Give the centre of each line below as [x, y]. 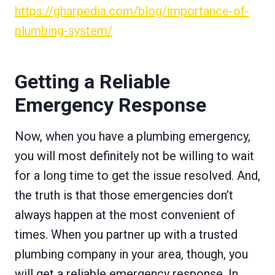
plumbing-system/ [64, 31]
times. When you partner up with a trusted [126, 235]
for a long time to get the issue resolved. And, [137, 176]
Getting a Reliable [92, 82]
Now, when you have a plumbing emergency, [133, 137]
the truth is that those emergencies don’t [124, 196]
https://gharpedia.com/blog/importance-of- [132, 11]
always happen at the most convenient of [125, 215]
